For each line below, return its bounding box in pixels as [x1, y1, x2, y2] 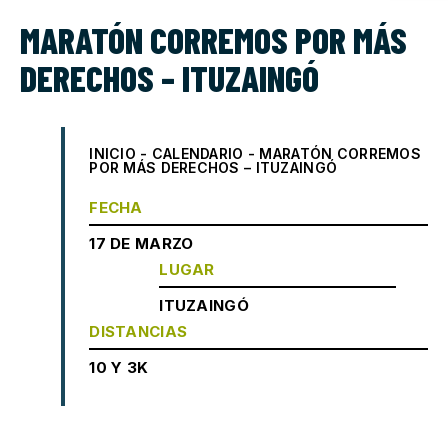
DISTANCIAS [89, 321, 188, 341]
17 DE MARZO [89, 233, 194, 253]
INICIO [89, 144, 136, 162]
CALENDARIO [151, 144, 244, 162]
